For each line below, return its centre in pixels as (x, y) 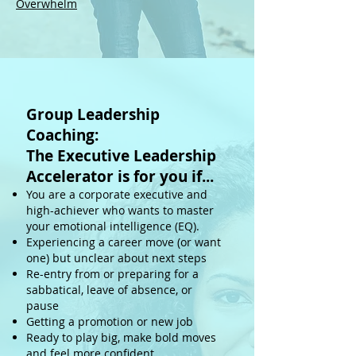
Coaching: (62, 135)
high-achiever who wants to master (120, 210)
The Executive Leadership (121, 156)
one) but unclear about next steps (116, 258)
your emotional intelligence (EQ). (114, 226)
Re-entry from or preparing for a (112, 274)
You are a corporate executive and (117, 194)
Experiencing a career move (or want (124, 242)
